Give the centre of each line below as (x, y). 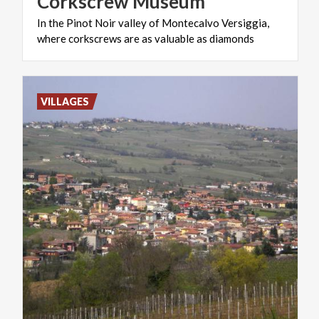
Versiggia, (245, 22)
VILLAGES (65, 101)
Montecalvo (190, 22)
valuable (174, 38)
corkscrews (95, 38)
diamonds (232, 38)
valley (132, 22)
